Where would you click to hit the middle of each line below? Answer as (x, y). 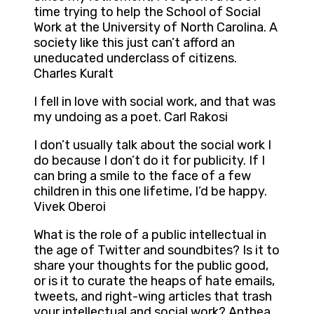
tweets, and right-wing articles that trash (153, 297)
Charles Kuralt (74, 74)
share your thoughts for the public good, (151, 266)
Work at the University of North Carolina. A (156, 28)
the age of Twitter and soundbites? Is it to (157, 251)
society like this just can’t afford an (134, 43)
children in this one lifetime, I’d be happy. (150, 192)
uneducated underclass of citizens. (135, 59)
